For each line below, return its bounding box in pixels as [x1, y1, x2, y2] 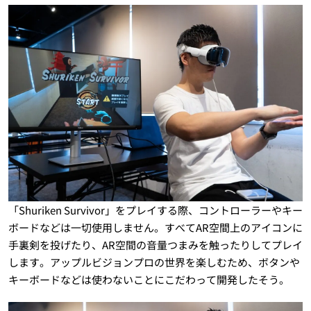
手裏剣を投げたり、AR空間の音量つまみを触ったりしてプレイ [8, 237, 303, 253]
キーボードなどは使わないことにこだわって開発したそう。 [8, 272, 289, 287]
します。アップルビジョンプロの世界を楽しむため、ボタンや [8, 255, 300, 270]
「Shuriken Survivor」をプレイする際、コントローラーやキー [8, 203, 303, 218]
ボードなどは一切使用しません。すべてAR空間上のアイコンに [8, 220, 303, 235]
